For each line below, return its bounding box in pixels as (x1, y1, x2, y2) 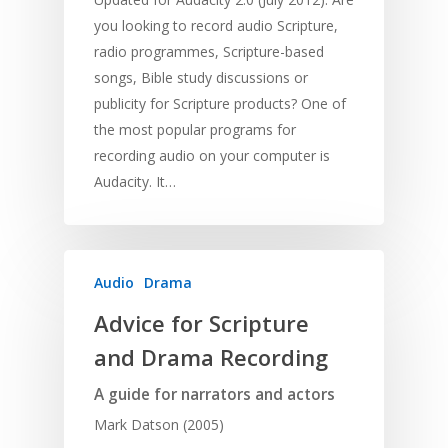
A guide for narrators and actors (94, 384, 335, 406)
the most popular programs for (94, 120, 296, 140)
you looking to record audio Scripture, (94, 16, 338, 36)
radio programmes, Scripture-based (94, 42, 324, 62)
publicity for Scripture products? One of (94, 94, 346, 114)
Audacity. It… (94, 172, 176, 192)
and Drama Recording (94, 342, 328, 373)
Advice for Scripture (94, 308, 309, 339)
